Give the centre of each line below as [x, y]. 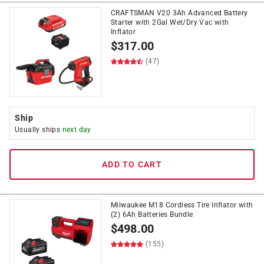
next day [77, 130]
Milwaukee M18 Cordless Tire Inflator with [182, 205]
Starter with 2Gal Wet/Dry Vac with [170, 22]
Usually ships [39, 130]
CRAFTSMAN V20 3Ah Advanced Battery [179, 13]
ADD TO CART [132, 164]
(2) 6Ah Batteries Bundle [152, 214]
